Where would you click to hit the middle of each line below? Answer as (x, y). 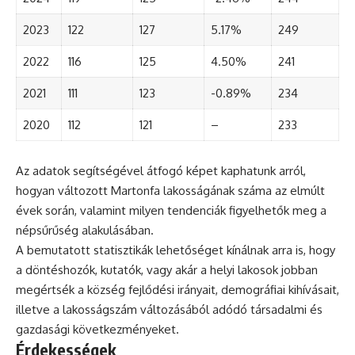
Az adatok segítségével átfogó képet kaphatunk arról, (161, 171)
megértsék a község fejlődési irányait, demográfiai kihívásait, (177, 290)
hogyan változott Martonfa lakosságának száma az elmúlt (170, 191)
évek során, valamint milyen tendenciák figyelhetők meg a (171, 211)
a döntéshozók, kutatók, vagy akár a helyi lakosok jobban (167, 270)
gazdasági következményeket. (97, 330)
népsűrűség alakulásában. (85, 231)
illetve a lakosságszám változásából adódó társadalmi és (169, 310)
